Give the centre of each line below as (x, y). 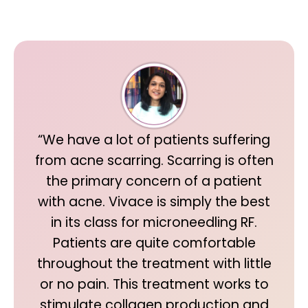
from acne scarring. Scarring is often (154, 161)
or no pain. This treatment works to (154, 284)
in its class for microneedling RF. (154, 222)
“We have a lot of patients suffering (154, 140)
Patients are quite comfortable (154, 243)
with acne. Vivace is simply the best (154, 202)
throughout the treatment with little (154, 264)
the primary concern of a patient (154, 181)
